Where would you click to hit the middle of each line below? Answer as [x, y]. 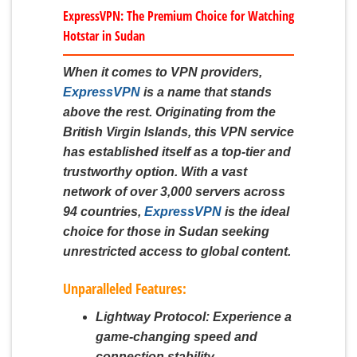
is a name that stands [206, 92]
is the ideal [255, 211]
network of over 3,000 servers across [174, 191]
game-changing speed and [176, 337]
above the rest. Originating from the [169, 112]
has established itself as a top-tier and [177, 151]
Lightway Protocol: [152, 317]
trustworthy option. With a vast [155, 171]
